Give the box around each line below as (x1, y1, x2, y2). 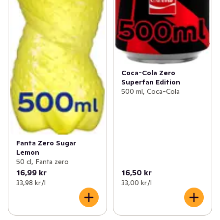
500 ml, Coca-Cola (121, 86, 180, 96)
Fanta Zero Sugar (16, 138, 76, 148)
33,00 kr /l (121, 178, 152, 188)
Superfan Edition (121, 77, 180, 86)
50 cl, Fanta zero (16, 157, 69, 166)
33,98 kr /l (16, 178, 46, 188)
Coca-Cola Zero (121, 68, 175, 77)
